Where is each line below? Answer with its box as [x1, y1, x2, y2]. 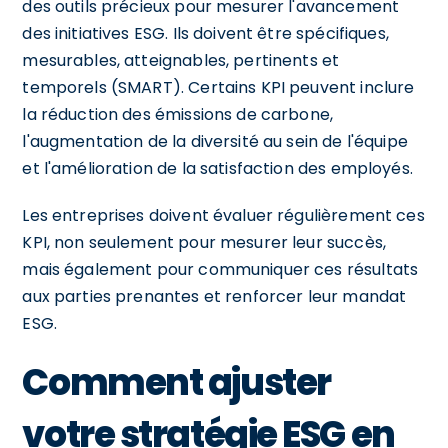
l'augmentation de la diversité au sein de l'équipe [22, 129, 408, 153]
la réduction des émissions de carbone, [22, 102, 334, 126]
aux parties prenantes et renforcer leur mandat [22, 284, 407, 308]
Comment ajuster [22, 356, 331, 408]
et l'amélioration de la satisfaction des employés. [22, 156, 413, 180]
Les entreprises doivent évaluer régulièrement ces [22, 203, 425, 227]
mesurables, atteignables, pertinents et [22, 48, 340, 72]
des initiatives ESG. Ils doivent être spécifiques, [22, 21, 389, 45]
